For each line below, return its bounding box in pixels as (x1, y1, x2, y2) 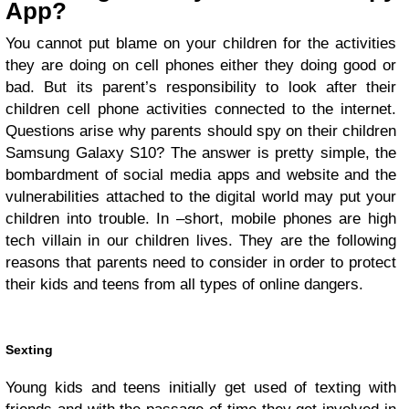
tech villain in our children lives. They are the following (5, 231, 396, 249)
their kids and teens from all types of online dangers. (5, 275, 363, 293)
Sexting (5, 341, 53, 357)
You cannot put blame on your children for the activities (5, 34, 396, 52)
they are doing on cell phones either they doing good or (5, 56, 396, 74)
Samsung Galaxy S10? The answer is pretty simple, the (5, 143, 396, 162)
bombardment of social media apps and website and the (5, 165, 396, 184)
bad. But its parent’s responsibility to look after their (5, 78, 396, 96)
